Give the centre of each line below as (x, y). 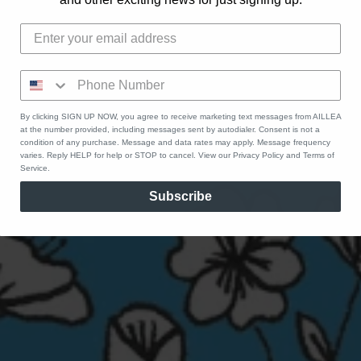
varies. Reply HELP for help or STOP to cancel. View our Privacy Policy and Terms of (177, 155)
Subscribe (180, 196)
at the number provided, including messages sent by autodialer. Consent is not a (170, 129)
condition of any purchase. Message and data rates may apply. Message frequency (175, 142)
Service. (35, 168)
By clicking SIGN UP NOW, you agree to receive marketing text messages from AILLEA (180, 116)
